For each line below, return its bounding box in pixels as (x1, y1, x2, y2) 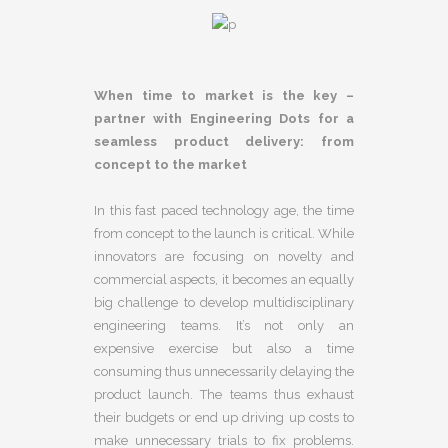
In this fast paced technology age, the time (94, 202, 354, 218)
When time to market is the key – (94, 87, 354, 103)
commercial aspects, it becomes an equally (94, 271, 354, 287)
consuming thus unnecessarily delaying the (94, 363, 354, 379)
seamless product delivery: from (94, 133, 354, 149)
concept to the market (94, 156, 247, 172)
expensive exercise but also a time (94, 340, 354, 356)
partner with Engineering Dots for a (94, 110, 354, 126)
